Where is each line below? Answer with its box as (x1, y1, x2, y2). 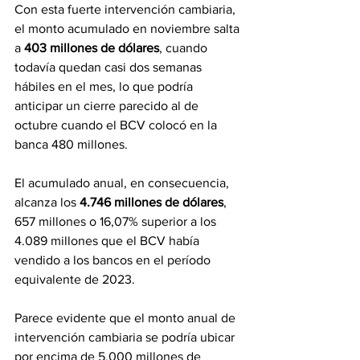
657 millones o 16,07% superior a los (14, 215, 219, 228)
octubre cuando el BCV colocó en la (14, 118, 220, 132)
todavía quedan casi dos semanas (14, 60, 205, 74)
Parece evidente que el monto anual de (14, 311, 239, 325)
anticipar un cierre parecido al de (14, 99, 202, 112)
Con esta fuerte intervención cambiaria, (14, 2, 239, 16)
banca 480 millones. (14, 137, 128, 151)
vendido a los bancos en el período (14, 253, 214, 267)
